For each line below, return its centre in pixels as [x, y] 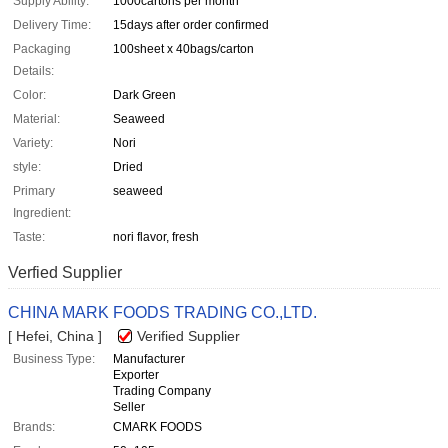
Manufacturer [149, 359]
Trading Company [162, 391]
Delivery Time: [52, 25]
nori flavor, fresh [156, 237]
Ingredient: [42, 213]
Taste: [29, 237]
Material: [36, 119]
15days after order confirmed [191, 25]
